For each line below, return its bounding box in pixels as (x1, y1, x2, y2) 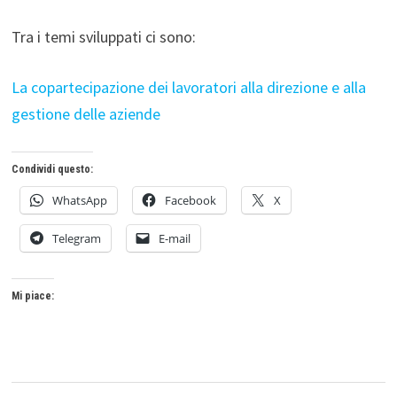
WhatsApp (51, 192, 107, 208)
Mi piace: (11, 290, 54, 302)
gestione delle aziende (11, 104, 160, 124)
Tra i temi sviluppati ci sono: (11, 27, 196, 47)
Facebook (164, 192, 216, 208)
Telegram (51, 230, 101, 246)
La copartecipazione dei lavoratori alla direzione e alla (11, 77, 366, 97)
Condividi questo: (11, 163, 93, 175)
